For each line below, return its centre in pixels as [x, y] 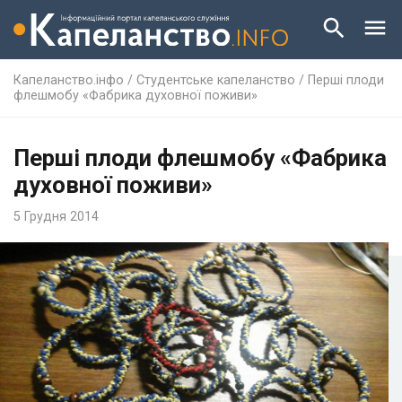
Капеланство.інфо [69, 80]
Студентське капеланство [216, 80]
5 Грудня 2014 [56, 216]
